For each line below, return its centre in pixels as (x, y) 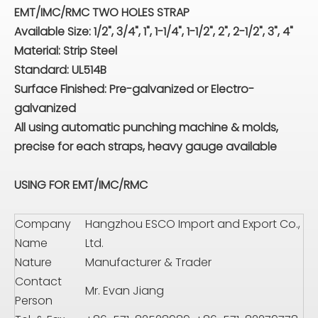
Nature (33, 262)
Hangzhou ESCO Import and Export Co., (193, 224)
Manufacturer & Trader (148, 262)
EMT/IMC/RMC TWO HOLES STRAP (102, 12)
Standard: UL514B (60, 70)
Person (34, 301)
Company (43, 224)
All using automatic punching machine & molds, (146, 127)
